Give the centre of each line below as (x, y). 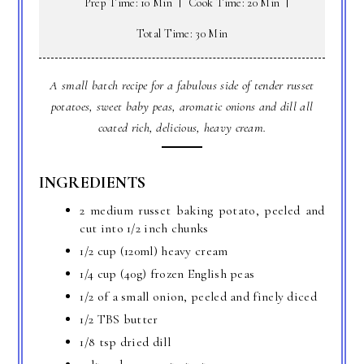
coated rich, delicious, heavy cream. (182, 128)
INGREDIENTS (93, 183)
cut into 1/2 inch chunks (144, 229)
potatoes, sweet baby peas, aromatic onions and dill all (182, 107)
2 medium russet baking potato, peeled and (202, 211)
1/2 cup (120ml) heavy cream (154, 251)
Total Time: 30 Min (182, 34)
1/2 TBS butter (119, 320)
